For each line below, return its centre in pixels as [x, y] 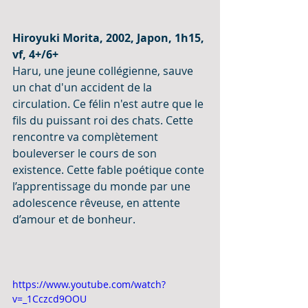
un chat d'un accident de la [84, 87]
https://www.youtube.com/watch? [89, 284]
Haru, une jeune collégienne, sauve [104, 70]
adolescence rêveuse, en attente [98, 202]
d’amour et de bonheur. [74, 219]
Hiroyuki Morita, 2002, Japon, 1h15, [110, 37]
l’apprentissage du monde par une [103, 186]
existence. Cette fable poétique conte [110, 169]
